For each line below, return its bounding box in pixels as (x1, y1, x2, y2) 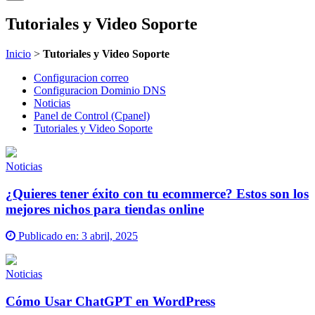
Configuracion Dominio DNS (34, 84, 166, 96)
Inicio (6, 47, 31, 60)
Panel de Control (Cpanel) (34, 109, 150, 122)
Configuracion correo (34, 71, 129, 84)
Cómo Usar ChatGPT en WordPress (6, 293, 215, 309)
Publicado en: (15, 230, 82, 243)
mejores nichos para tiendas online (6, 201, 204, 217)
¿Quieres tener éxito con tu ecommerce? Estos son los (6, 186, 309, 201)
